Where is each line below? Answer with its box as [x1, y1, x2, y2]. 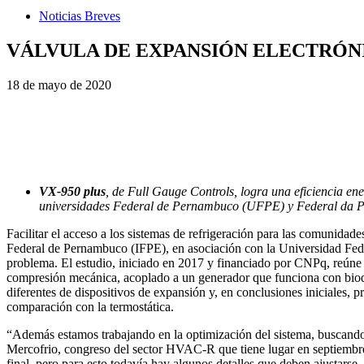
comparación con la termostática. [6, 299, 174, 314]
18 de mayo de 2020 [6, 77, 111, 92]
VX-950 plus [39, 184, 106, 198]
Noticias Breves [39, 9, 120, 23]
